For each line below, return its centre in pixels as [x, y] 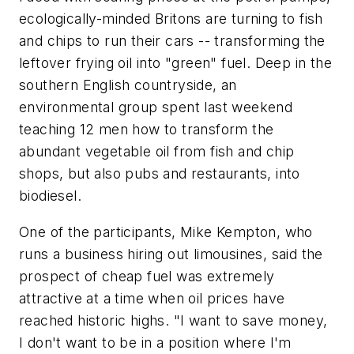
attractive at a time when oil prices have [152, 298]
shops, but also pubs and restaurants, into [160, 173]
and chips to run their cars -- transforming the [172, 41]
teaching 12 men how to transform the [147, 129]
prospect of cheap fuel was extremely [147, 276]
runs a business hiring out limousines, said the [171, 254]
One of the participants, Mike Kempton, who [166, 232]
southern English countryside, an [128, 85]
